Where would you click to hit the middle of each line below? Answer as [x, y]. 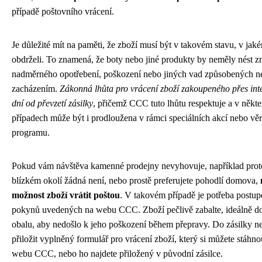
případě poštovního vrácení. [63, 11]
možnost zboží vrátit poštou [66, 195]
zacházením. [36, 88]
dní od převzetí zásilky [52, 103]
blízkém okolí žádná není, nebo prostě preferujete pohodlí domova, [136, 180]
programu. [31, 132]
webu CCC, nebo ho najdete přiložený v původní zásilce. [117, 253]
